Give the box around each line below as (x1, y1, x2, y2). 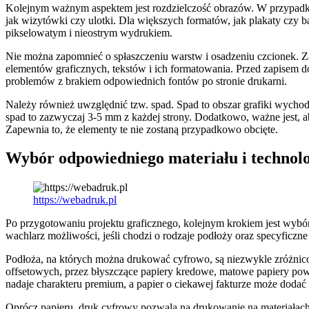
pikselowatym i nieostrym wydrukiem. (6, 26, 172, 39)
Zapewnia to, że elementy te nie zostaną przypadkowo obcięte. (6, 123, 278, 135)
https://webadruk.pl (33, 194, 117, 206)
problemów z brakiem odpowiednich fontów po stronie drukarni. (6, 74, 287, 87)
